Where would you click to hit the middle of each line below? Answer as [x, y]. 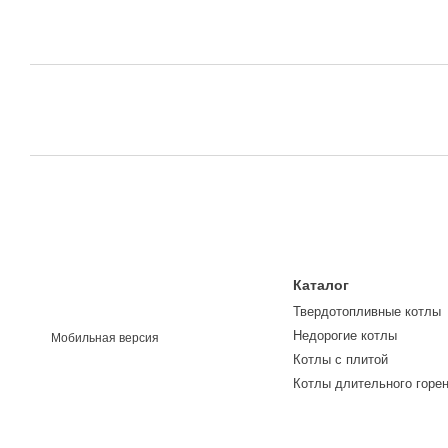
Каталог [320, 285]
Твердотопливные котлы [366, 311]
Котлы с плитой [340, 359]
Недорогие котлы [344, 335]
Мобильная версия [103, 338]
